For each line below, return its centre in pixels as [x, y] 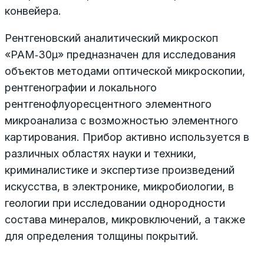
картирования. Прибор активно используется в [127, 137]
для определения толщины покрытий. [102, 236]
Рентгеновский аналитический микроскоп [111, 38]
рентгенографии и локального [81, 87]
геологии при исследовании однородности [115, 203]
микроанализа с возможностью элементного [121, 120]
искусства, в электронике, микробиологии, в [119, 186]
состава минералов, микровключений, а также [125, 219]
